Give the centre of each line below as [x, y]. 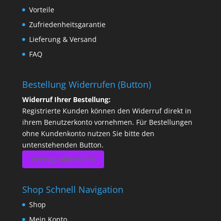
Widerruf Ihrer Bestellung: [66, 99]
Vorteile [41, 9]
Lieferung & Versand [63, 39]
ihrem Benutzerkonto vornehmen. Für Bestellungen [107, 122]
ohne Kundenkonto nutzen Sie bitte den [88, 133]
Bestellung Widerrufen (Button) [86, 84]
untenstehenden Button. [63, 145]
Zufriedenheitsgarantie [67, 24]
